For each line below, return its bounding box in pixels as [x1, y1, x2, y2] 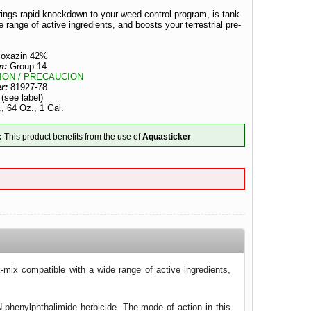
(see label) [1, 92, 44, 103]
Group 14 [7, 61, 47, 72]
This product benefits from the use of [2, 131, 143, 141]
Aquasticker [142, 131, 192, 141]
